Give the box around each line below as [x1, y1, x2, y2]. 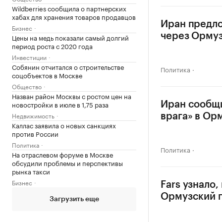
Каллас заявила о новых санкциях [12, 119, 116, 130]
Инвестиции [12, 52, 47, 61]
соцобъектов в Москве [12, 69, 82, 80]
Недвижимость [12, 110, 55, 120]
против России [12, 128, 58, 138]
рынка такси [12, 166, 50, 176]
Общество [12, 81, 42, 91]
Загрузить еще [49, 195, 99, 203]
